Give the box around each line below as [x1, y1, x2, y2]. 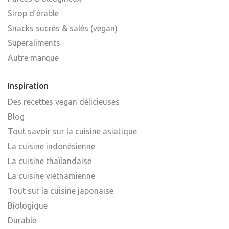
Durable [8, 215, 36, 225]
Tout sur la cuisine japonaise [8, 186, 113, 195]
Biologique [8, 200, 48, 210]
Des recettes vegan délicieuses [8, 97, 120, 106]
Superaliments [8, 38, 60, 48]
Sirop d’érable [8, 8, 59, 18]
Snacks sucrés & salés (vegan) [8, 23, 118, 33]
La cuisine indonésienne [8, 141, 95, 151]
